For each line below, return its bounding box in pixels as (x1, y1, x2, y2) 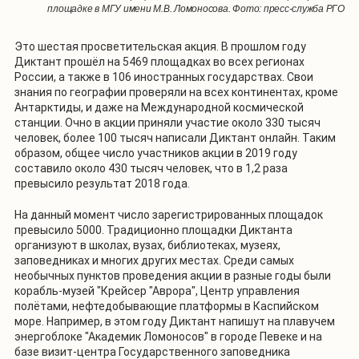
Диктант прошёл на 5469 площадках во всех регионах (14, 55, 305, 69)
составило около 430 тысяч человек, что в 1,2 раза (14, 162, 288, 175)
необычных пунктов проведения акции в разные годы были (14, 269, 331, 283)
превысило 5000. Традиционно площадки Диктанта (14, 224, 292, 237)
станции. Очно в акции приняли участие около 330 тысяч (14, 116, 321, 130)
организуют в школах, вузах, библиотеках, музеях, (14, 239, 280, 252)
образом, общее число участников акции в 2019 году (14, 147, 297, 160)
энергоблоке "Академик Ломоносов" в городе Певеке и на (14, 330, 322, 344)
